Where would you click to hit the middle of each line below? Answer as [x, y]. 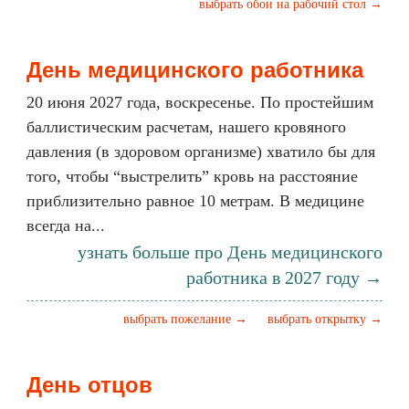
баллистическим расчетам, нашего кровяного [186, 127]
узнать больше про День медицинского [230, 252]
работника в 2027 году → [284, 278]
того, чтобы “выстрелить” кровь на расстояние [192, 176]
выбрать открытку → [325, 319]
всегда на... [66, 225]
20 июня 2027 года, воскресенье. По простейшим [200, 102]
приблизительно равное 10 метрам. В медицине [195, 201]
